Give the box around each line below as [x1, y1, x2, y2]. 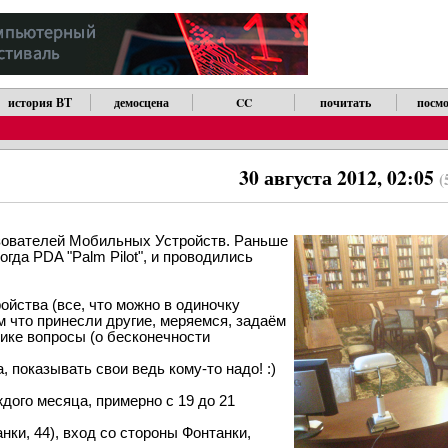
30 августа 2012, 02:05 [239, 163, 440, 193]
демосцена [114, 94, 170, 111]
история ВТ [7, 94, 72, 111]
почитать [320, 94, 372, 111]
